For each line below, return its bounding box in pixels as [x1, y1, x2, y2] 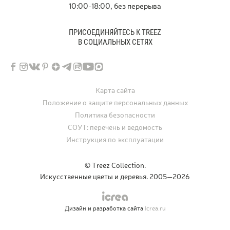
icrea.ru [144, 204, 166, 213]
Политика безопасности [75, 110, 155, 120]
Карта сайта [95, 86, 135, 95]
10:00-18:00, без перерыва [69, 1, 161, 11]
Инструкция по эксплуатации [66, 135, 164, 144]
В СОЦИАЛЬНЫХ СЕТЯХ [78, 37, 152, 47]
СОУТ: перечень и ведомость [68, 123, 162, 132]
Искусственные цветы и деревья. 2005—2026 [40, 172, 190, 181]
